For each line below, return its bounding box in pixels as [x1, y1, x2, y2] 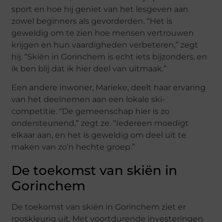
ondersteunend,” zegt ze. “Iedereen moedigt [11, 118, 189, 128]
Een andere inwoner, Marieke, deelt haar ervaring [11, 83, 206, 93]
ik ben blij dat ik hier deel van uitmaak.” [11, 63, 167, 73]
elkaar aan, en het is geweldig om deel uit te [11, 130, 187, 140]
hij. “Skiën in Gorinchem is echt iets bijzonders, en [11, 52, 208, 61]
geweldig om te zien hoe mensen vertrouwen [11, 28, 194, 38]
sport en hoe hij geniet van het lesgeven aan [11, 4, 189, 14]
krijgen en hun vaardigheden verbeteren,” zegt [11, 40, 199, 50]
